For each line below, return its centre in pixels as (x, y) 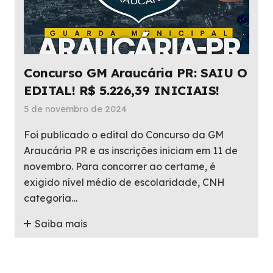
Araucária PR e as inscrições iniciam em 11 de (131, 151)
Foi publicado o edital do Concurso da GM (124, 135)
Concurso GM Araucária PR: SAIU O (136, 73)
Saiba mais (61, 224)
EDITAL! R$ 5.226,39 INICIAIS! (122, 90)
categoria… (51, 198)
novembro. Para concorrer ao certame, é (120, 167)
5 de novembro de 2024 (75, 109)
